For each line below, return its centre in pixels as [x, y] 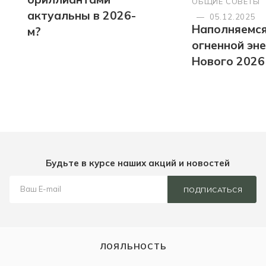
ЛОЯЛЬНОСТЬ [133, 246]
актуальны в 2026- [82, 15]
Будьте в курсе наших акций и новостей [138, 163]
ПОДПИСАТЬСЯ [213, 189]
